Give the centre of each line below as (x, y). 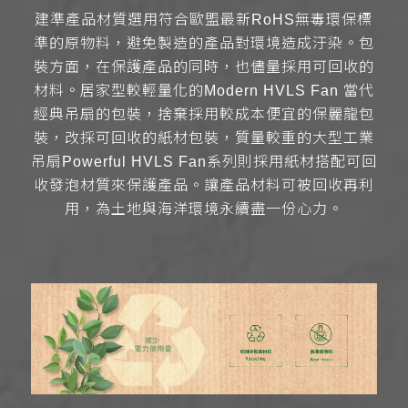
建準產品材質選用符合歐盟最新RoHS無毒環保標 (204, 20)
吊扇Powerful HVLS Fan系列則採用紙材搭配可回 (204, 162)
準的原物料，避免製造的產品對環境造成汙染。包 (204, 44)
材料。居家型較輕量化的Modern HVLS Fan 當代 (204, 91)
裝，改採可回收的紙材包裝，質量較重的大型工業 (204, 138)
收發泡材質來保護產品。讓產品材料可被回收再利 (204, 186)
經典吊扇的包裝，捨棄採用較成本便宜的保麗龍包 (204, 115)
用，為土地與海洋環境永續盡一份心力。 (204, 209)
